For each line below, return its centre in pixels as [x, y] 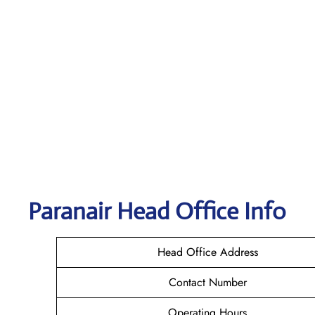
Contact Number [207, 282]
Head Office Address [207, 252]
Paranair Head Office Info [157, 211]
